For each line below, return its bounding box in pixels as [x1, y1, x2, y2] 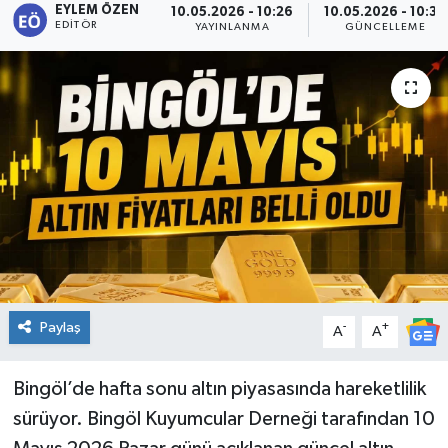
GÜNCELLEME [344, 22, 426, 33]
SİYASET [53, 231, 124, 248]
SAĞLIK [53, 180, 117, 197]
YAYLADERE [53, 384, 150, 401]
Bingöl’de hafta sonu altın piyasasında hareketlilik [12, 378, 426, 399]
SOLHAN [53, 282, 127, 299]
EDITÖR [55, 19, 97, 30]
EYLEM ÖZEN [55, 3, 140, 17]
